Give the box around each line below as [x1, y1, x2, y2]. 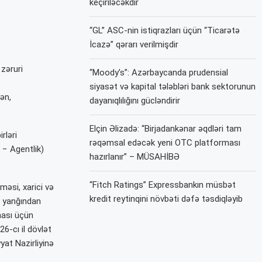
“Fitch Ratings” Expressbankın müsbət [89, 180, 236, 190]
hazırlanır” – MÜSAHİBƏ [89, 151, 180, 162]
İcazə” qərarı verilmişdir [89, 39, 179, 50]
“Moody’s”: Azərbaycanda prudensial [89, 67, 229, 78]
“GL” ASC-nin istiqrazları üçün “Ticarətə [89, 25, 240, 36]
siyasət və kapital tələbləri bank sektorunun [89, 81, 256, 92]
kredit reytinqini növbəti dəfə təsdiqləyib [89, 194, 243, 204]
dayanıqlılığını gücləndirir [89, 95, 181, 106]
